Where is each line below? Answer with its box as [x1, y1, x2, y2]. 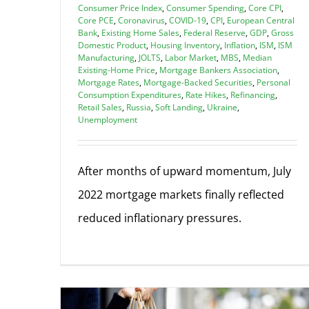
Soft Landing [155, 101, 203, 113]
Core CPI [248, 1, 281, 14]
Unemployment [78, 113, 137, 126]
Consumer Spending [166, 1, 244, 14]
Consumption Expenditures [78, 88, 181, 101]
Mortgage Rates [78, 76, 139, 88]
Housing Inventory [150, 39, 220, 51]
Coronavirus [118, 14, 165, 26]
